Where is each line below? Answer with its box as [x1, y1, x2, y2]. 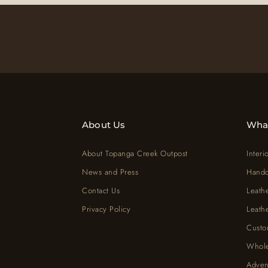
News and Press [82, 166, 138, 178]
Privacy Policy [82, 203, 130, 215]
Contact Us [82, 185, 120, 197]
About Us [82, 119, 126, 131]
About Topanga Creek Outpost [82, 148, 188, 160]
